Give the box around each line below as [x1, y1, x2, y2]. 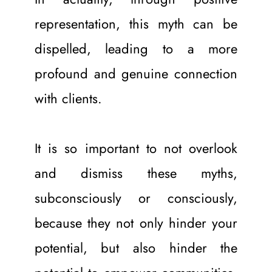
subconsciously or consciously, [34, 188, 238, 208]
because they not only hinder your [34, 212, 238, 233]
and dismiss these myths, [34, 163, 238, 183]
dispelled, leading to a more [34, 38, 238, 58]
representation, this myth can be [34, 13, 238, 33]
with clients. [34, 88, 106, 108]
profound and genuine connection [34, 63, 238, 83]
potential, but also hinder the [34, 237, 238, 257]
